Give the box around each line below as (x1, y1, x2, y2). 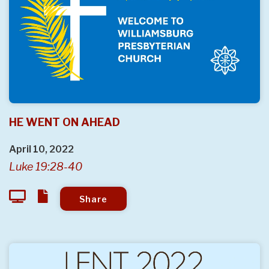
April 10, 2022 (9, 144, 74, 156)
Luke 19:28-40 (9, 160, 82, 174)
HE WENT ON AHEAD (9, 116, 120, 129)
